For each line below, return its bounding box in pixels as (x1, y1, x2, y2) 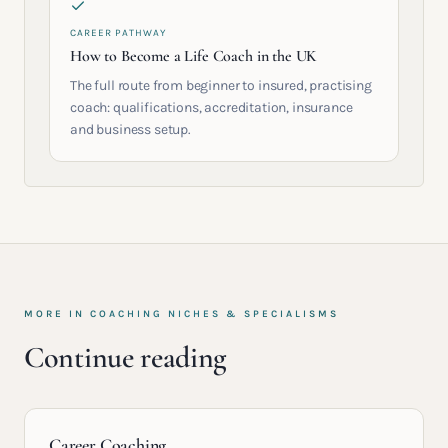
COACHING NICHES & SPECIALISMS (90, 308, 339, 320)
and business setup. (70, 121, 191, 138)
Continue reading (24, 339, 227, 376)
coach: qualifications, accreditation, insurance (70, 99, 353, 116)
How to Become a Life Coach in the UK (70, 46, 317, 66)
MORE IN (24, 308, 90, 320)
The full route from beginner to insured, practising (70, 77, 372, 94)
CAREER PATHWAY (70, 27, 166, 39)
